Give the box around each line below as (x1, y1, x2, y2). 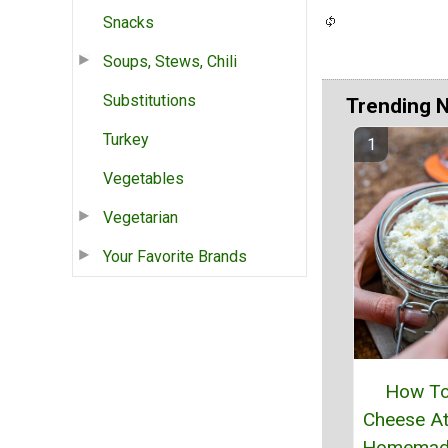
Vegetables (103, 168, 184, 188)
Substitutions (103, 90, 196, 110)
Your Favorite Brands (103, 246, 247, 266)
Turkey (103, 129, 149, 149)
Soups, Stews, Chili (103, 51, 237, 71)
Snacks (103, 12, 154, 32)
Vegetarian (103, 207, 178, 227)
